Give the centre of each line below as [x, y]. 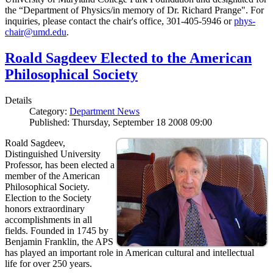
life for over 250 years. [48, 264]
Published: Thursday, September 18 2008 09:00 [121, 122]
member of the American [52, 176]
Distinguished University [53, 154]
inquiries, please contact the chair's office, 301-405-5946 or [119, 21]
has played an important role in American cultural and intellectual [129, 253]
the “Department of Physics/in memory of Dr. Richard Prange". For [134, 10]
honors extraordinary [45, 209]
